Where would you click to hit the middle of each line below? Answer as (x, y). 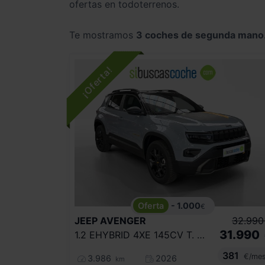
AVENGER (123, 221)
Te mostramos (103, 35)
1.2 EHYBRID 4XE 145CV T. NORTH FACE (201, 235)
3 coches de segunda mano (200, 35)
